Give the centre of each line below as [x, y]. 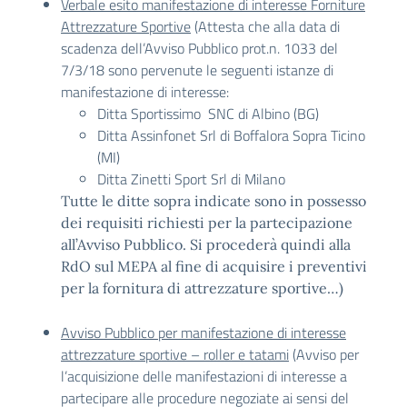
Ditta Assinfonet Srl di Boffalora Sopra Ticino [231, 135]
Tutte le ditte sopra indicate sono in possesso [213, 201]
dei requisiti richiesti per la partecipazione [207, 223]
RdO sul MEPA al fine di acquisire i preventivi [214, 266]
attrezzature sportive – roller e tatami [175, 354]
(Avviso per [324, 354]
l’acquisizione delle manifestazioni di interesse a [204, 376]
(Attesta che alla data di [265, 26]
